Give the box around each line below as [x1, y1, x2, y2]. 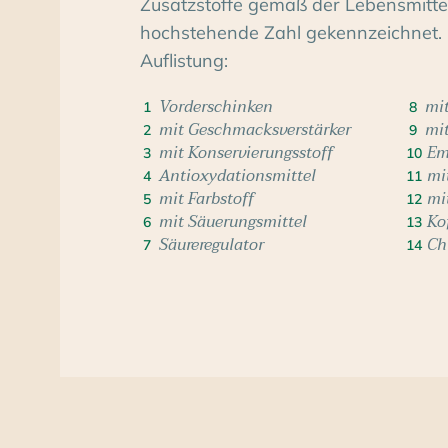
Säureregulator [159, 230, 264, 259]
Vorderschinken [159, 92, 273, 121]
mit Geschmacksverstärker [159, 115, 351, 144]
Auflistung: [140, 49, 228, 73]
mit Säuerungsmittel [159, 207, 307, 236]
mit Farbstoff [159, 184, 254, 213]
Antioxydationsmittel [159, 161, 316, 190]
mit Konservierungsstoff [159, 138, 333, 167]
